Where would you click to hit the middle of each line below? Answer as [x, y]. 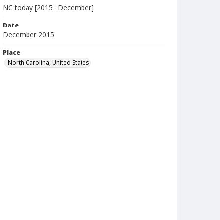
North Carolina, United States [48, 63]
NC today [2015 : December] [48, 8]
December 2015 [28, 35]
